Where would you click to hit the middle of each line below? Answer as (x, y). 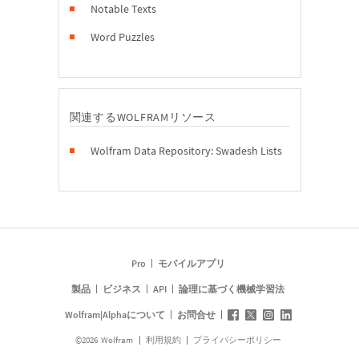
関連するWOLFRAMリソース (143, 117)
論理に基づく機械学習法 (232, 289)
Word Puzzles (122, 37)
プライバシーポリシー (237, 340)
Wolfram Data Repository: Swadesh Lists (186, 151)
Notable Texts (123, 9)
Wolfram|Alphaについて (115, 315)
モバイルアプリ (191, 263)
